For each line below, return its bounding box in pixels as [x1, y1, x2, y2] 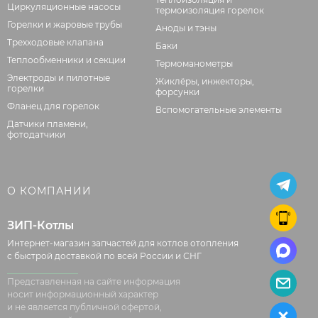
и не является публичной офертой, [7, 302, 162, 312]
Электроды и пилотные [7, 72, 110, 83]
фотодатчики [7, 129, 65, 140]
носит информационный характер [7, 289, 158, 300]
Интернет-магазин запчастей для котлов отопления [7, 238, 238, 248]
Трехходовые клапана [7, 37, 104, 48]
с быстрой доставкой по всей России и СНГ [7, 251, 202, 261]
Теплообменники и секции [7, 55, 126, 65]
